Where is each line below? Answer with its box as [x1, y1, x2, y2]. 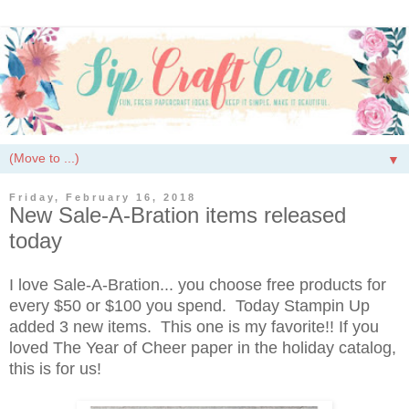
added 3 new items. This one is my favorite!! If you [9, 318, 379, 337]
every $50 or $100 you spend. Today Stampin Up [9, 297, 370, 316]
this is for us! [9, 360, 101, 379]
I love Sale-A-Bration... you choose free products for [9, 276, 386, 295]
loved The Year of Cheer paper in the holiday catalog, [9, 339, 396, 358]
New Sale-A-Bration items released [9, 202, 346, 227]
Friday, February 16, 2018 [9, 191, 196, 203]
